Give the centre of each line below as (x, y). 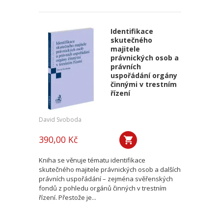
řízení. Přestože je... (68, 197)
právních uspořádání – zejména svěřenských (106, 179)
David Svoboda (60, 120)
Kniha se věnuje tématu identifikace (92, 160)
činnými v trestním (143, 84)
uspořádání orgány (144, 75)
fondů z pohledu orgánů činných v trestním (103, 188)
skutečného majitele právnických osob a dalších (110, 169)
